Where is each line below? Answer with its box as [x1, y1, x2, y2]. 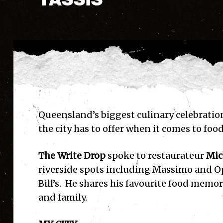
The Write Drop [38, 150, 106, 162]
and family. [38, 192, 87, 204]
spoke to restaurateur [105, 150, 206, 162]
